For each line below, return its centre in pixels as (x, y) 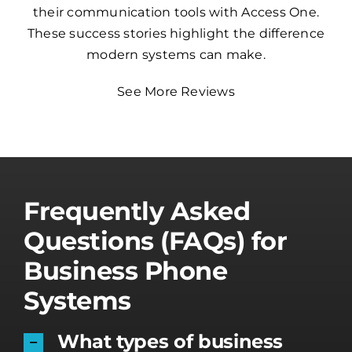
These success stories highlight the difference (176, 33)
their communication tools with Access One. (176, 12)
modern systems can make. (176, 54)
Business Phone (126, 270)
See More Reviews (176, 91)
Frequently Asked (137, 211)
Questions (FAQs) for (156, 240)
